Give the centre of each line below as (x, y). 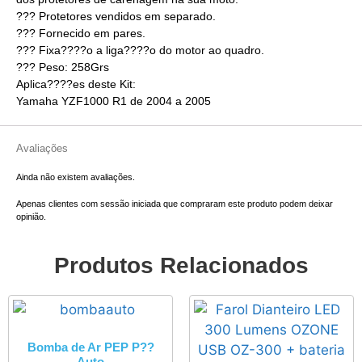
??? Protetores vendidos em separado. (116, 17)
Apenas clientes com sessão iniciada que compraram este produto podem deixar (175, 203)
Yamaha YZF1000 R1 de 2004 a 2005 (114, 101)
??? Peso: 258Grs (63, 67)
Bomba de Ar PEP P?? (90, 347)
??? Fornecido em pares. (81, 34)
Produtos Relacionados (181, 266)
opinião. (31, 216)
